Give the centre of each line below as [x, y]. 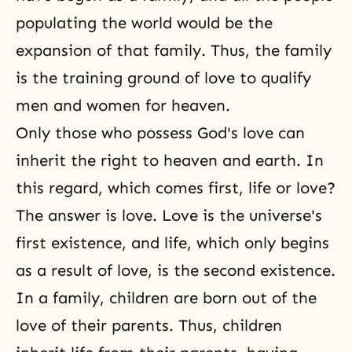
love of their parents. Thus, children [149, 325]
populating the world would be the [144, 23]
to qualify [273, 78]
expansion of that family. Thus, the [150, 50]
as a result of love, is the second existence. [176, 270]
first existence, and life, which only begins [172, 243]
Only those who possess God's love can [160, 133]
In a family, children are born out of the [166, 298]
